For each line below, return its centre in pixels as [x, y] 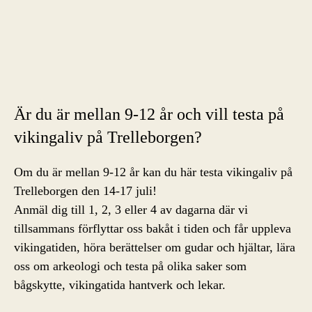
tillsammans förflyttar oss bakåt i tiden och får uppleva [153, 228]
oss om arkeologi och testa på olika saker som [130, 266]
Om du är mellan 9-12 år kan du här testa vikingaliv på [153, 172]
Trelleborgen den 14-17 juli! [85, 191]
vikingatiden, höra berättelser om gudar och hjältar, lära [155, 247]
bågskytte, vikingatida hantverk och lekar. [120, 285]
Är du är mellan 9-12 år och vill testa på [149, 114]
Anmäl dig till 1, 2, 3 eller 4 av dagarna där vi [131, 210]
